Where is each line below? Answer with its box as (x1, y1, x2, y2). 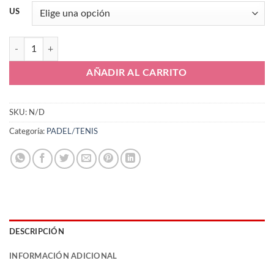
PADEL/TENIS (46, 128, 98, 136)
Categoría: (9, 128, 46, 136)
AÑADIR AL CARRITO (86, 68, 188, 78)
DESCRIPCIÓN (9, 228, 64, 236)
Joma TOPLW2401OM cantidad (9, 39, 130, 48)
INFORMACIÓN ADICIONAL (9, 253, 117, 261)
